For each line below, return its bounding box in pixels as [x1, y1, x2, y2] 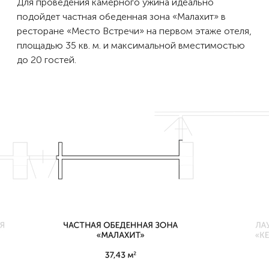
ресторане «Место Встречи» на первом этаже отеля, [17, 25, 252, 37]
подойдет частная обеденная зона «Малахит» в [17, 10, 226, 22]
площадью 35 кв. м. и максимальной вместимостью [17, 39, 245, 51]
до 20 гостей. [17, 53, 76, 65]
